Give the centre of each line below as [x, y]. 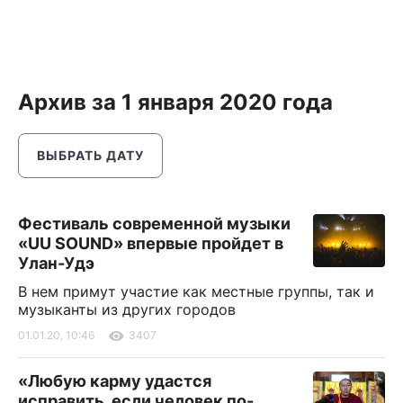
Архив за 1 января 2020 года [175, 102]
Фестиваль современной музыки [154, 224]
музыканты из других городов [127, 309]
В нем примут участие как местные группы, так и [196, 291]
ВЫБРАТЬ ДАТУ [90, 155]
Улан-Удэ [56, 263]
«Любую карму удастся [115, 381]
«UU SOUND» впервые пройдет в [151, 243]
